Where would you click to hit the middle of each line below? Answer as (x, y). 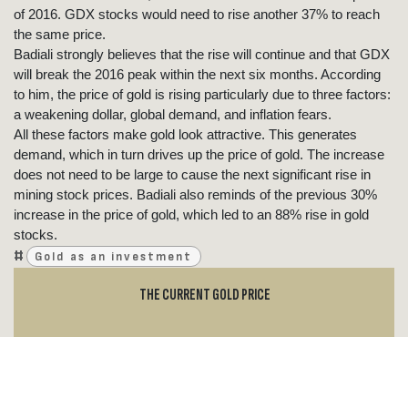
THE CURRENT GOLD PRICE (204, 295)
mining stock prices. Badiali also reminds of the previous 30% (195, 194)
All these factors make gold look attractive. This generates (185, 134)
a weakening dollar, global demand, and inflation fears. (173, 114)
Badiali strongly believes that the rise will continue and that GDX (202, 54)
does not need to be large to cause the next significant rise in (192, 174)
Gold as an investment (114, 256)
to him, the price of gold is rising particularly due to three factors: (202, 94)
